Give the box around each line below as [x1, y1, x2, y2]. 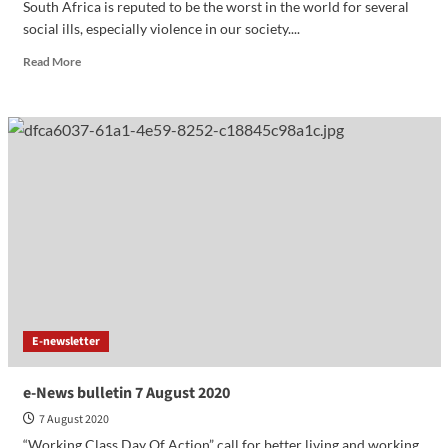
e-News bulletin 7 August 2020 [22, 381, 230, 404]
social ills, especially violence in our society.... [22, 19, 300, 37]
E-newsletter [31, 332, 100, 350]
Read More [22, 53, 81, 69]
